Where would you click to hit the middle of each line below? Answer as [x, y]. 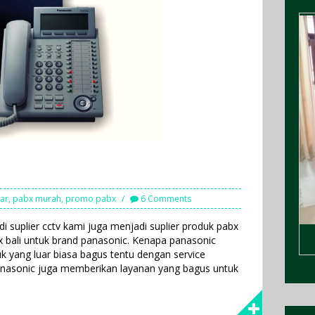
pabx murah [37, 199]
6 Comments [166, 199]
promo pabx [91, 199]
